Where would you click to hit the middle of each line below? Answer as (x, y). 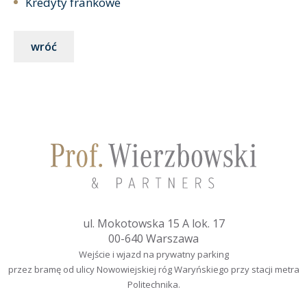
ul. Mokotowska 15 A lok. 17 (153, 224)
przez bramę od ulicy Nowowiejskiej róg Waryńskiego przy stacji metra (153, 270)
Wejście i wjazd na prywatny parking (153, 255)
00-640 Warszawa (153, 239)
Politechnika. (153, 285)
